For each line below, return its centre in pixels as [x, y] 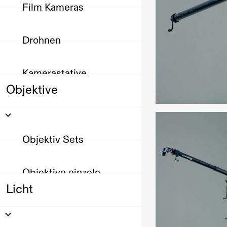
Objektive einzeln [61, 173]
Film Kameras [53, 8]
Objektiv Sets [53, 140]
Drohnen [42, 41]
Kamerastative [54, 73]
